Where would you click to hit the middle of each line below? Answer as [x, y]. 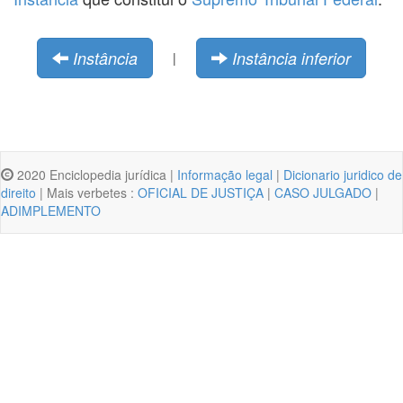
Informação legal [225, 174]
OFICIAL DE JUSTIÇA [201, 192]
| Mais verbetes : [87, 192]
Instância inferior [291, 58]
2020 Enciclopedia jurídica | [95, 174]
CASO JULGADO [323, 192]
